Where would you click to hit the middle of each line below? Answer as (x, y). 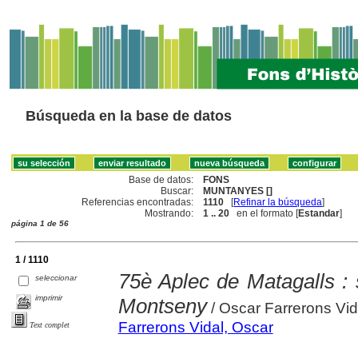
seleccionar (56, 277)
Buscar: (177, 191)
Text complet (50, 324)
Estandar (319, 213)
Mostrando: (169, 213)
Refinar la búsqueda (278, 202)
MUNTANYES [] (238, 191)
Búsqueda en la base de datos (129, 116)
